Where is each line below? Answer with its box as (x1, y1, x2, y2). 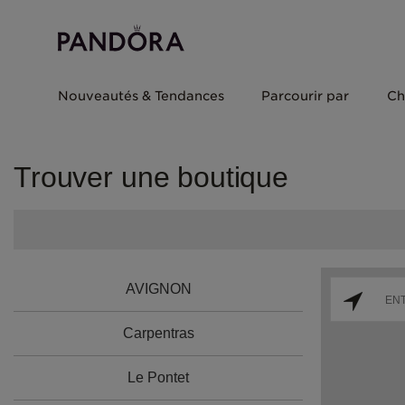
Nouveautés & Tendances (58, 89, 224, 103)
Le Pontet (127, 370, 189, 385)
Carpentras (122, 325, 194, 341)
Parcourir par (261, 89, 350, 103)
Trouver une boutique (14, 161, 288, 193)
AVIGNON (125, 281, 192, 297)
